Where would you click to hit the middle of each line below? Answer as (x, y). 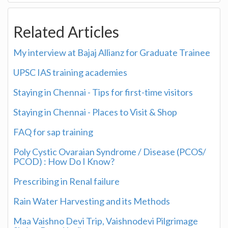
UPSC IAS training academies (70, 72)
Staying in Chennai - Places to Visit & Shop (95, 112)
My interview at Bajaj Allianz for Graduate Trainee (112, 52)
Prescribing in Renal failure (66, 181)
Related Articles (66, 31)
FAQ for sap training (53, 132)
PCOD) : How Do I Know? (64, 161)
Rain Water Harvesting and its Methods (92, 201)
